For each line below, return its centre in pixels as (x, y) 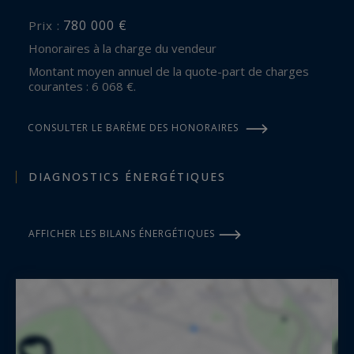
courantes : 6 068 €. (82, 86)
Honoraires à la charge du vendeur (127, 48)
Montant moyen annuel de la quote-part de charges (34, 71)
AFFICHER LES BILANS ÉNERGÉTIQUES (122, 233)
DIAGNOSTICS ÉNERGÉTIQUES (127, 176)
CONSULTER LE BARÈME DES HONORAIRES (133, 127)
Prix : (49, 25)
